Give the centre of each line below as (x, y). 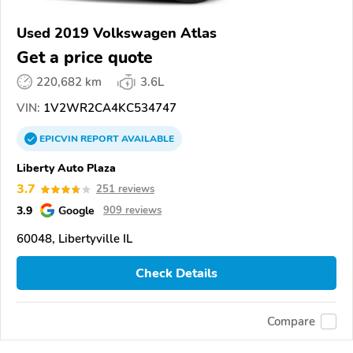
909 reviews (132, 210)
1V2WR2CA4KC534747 (108, 108)
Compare (291, 321)
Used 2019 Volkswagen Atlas (117, 33)
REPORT (100, 139)
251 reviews (125, 189)
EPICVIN (60, 139)
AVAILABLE (147, 139)
